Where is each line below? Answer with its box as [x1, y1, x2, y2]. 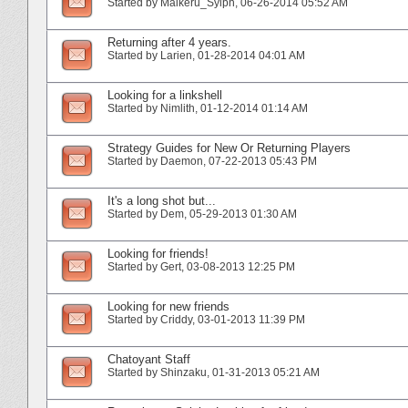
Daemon [160, 154, 203, 168]
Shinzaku [160, 365, 207, 379]
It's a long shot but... [107, 193, 216, 208]
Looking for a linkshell [107, 87, 222, 102]
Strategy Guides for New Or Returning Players [107, 140, 351, 155]
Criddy [160, 312, 192, 326]
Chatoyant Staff [107, 352, 190, 366]
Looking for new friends [107, 299, 229, 313]
